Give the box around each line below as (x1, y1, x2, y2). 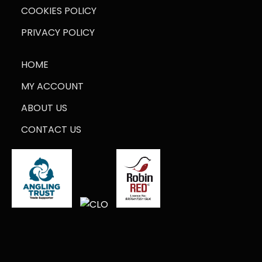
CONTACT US (21, 122, 81, 136)
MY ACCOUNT (21, 79, 84, 93)
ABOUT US (21, 101, 67, 115)
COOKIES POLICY (21, 4, 96, 18)
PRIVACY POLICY (21, 25, 95, 39)
